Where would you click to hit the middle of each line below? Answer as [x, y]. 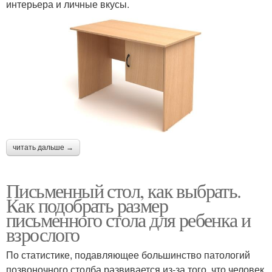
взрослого [43, 234]
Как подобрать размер [87, 205]
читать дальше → [43, 147]
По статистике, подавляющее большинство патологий [128, 254]
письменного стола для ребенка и [128, 219]
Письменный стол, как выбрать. [124, 190]
